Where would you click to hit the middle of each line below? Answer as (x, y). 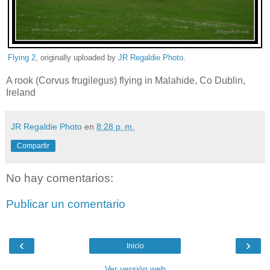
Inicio (135, 246)
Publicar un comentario (66, 204)
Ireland (21, 92)
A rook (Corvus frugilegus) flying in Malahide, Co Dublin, (126, 80)
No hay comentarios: (60, 178)
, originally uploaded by (77, 58)
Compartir (33, 146)
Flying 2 (22, 58)
